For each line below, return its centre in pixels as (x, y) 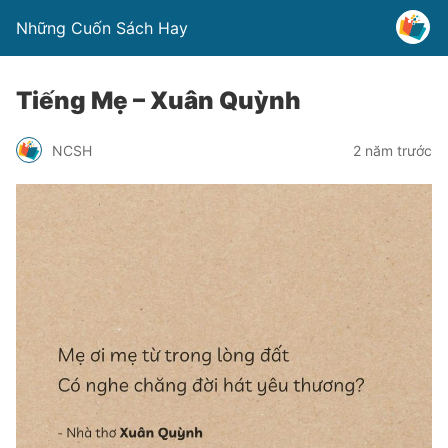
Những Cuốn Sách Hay (102, 28)
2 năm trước (392, 150)
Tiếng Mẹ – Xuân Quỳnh (158, 100)
